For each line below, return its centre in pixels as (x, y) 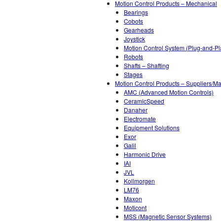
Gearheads (139, 30)
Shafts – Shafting (147, 65)
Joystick (134, 39)
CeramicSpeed (144, 101)
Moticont (135, 207)
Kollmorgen (139, 181)
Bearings (136, 12)
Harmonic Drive (145, 154)
